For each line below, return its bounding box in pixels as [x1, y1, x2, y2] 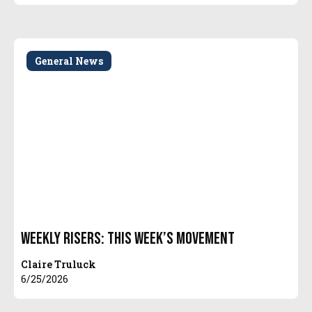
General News [35, 54, 104, 68]
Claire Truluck [21, 257, 97, 271]
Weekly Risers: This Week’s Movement [21, 228, 235, 249]
